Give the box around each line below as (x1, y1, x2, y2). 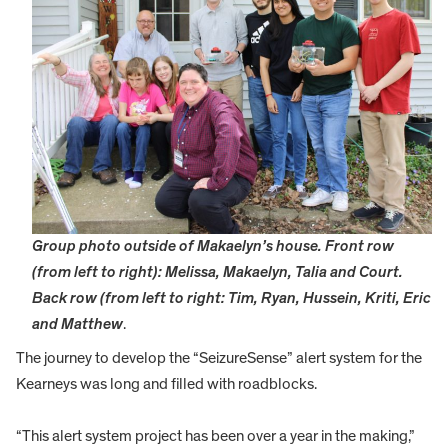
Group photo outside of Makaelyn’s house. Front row (32, 238, 394, 255)
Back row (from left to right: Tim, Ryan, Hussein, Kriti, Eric (32, 290, 431, 307)
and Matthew (32, 316, 123, 333)
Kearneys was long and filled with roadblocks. (16, 376, 317, 393)
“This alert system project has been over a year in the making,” (16, 428, 415, 445)
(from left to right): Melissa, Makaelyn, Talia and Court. (32, 264, 403, 281)
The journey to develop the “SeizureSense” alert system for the (16, 350, 422, 367)
